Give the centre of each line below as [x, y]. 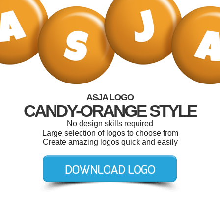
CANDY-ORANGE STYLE [110, 111]
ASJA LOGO [110, 97]
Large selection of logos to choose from [110, 133]
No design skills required [110, 124]
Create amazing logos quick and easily [110, 142]
